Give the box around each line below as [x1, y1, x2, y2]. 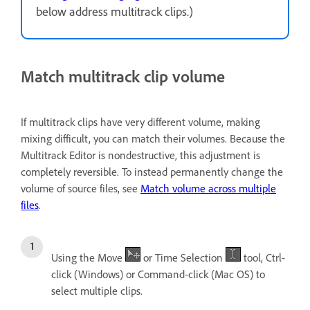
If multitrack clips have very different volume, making [21, 115, 260, 129]
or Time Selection [140, 250, 226, 264]
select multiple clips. [51, 284, 143, 298]
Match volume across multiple [140, 181, 276, 195]
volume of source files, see [21, 181, 140, 195]
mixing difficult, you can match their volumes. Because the [21, 131, 285, 145]
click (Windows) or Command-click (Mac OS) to [51, 267, 265, 281]
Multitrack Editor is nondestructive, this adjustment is [21, 148, 260, 162]
